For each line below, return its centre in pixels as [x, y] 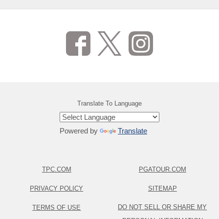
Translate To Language [109, 103]
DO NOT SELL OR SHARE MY [163, 207]
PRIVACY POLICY [57, 188]
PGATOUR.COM [162, 169]
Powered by [80, 131]
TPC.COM [56, 169]
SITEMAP [162, 188]
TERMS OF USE [57, 208]
